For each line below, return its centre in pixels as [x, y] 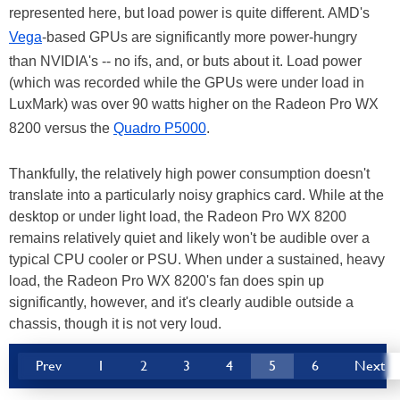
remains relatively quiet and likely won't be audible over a [189, 237]
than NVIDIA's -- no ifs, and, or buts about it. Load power [185, 61]
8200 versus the [61, 128]
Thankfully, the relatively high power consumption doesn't [189, 173]
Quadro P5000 [160, 128]
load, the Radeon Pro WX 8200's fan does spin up [167, 280]
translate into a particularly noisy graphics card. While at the [196, 195]
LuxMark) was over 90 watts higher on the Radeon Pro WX [194, 104]
